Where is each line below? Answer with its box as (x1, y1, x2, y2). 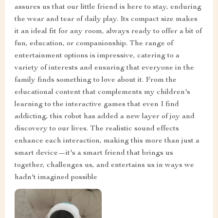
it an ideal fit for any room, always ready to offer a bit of (15, 28, 202, 36)
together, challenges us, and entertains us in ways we (15, 162, 194, 170)
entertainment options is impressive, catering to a (15, 52, 180, 60)
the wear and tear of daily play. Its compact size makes (15, 16, 198, 24)
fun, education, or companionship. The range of (15, 40, 173, 48)
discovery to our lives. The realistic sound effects (15, 125, 179, 133)
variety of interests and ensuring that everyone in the (15, 64, 194, 73)
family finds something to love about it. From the (15, 76, 177, 85)
